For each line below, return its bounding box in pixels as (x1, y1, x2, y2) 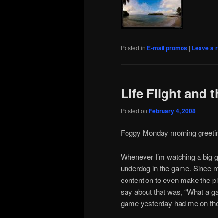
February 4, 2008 (149, 106, 196, 115)
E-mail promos (147, 43, 187, 53)
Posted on (121, 106, 149, 115)
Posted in (121, 43, 145, 52)
